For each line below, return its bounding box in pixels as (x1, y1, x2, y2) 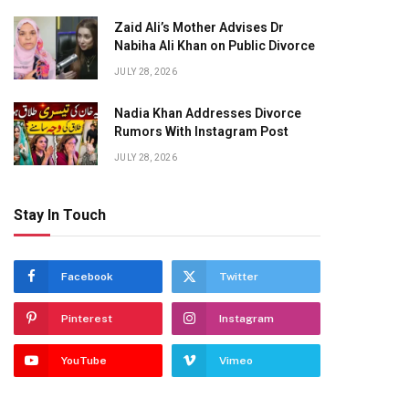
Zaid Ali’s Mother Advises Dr (114, 20, 284, 35)
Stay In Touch (14, 206, 106, 224)
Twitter (219, 270, 258, 283)
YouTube (61, 354, 107, 367)
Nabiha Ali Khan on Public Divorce (114, 38, 315, 53)
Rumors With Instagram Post (114, 124, 288, 139)
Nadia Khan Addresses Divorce (114, 106, 301, 121)
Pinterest (61, 312, 112, 325)
